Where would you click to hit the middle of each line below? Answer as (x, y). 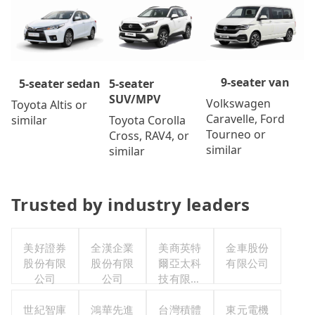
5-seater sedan (60, 84)
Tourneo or (236, 134)
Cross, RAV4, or (149, 136)
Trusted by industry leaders (131, 205)
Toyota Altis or (49, 105)
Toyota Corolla (147, 121)
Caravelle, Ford (246, 118)
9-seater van (255, 82)
